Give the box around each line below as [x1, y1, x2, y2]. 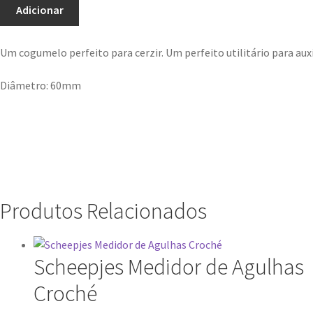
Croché [34, 279, 97, 308]
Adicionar [15, 2, 64, 17]
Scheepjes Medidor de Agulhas [34, 253, 304, 282]
